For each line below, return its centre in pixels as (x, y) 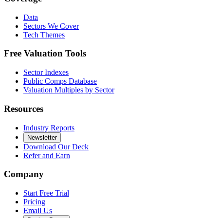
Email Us (38, 210)
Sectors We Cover (51, 26)
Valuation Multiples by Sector (69, 90)
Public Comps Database (60, 81)
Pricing (34, 201)
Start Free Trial (46, 193)
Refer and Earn (47, 155)
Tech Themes (44, 35)
